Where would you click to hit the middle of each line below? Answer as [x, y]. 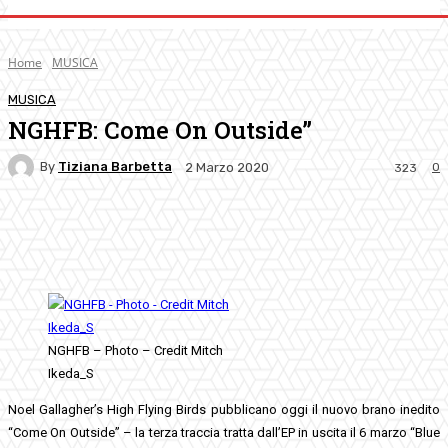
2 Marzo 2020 [227, 167]
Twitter [188, 231]
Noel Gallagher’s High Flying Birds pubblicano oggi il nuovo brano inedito [224, 409]
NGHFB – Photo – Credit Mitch [135, 350]
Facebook [76, 231]
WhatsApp [417, 231]
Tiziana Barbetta [115, 167]
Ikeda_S [71, 373]
